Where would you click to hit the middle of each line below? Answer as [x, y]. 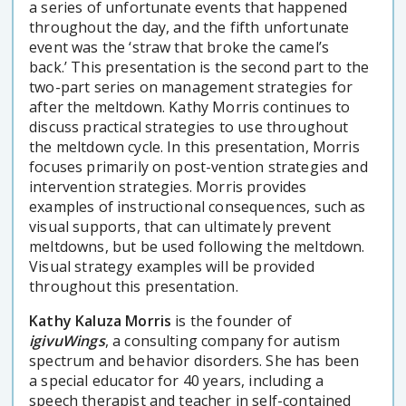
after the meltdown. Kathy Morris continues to [190, 106]
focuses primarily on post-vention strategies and [198, 166]
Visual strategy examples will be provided [172, 266]
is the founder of [232, 320]
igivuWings [67, 340]
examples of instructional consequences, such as [198, 206]
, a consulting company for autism [222, 340]
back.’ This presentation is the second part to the [199, 67]
